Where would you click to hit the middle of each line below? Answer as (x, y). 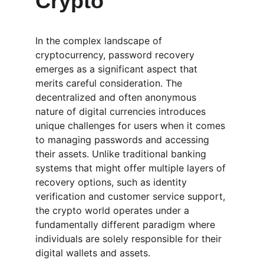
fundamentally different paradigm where (127, 225)
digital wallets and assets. (93, 253)
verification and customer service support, (132, 196)
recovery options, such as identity (113, 182)
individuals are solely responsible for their (130, 239)
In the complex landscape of (100, 41)
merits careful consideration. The (110, 83)
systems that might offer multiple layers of (132, 168)
